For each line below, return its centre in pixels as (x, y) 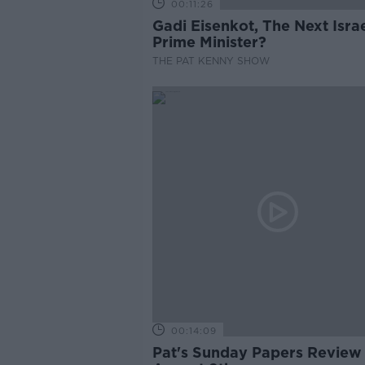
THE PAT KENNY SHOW (211, 61)
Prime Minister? (209, 42)
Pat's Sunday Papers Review (257, 352)
